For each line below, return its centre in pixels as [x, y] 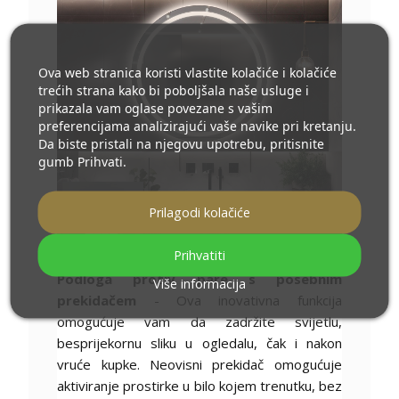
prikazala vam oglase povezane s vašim [155, 107]
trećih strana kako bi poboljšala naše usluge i [173, 90]
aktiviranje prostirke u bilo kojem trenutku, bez [199, 385]
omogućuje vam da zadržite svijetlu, [199, 321]
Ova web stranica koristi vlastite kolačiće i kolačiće [187, 72]
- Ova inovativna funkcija [239, 300]
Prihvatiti [199, 254]
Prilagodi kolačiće [199, 212]
